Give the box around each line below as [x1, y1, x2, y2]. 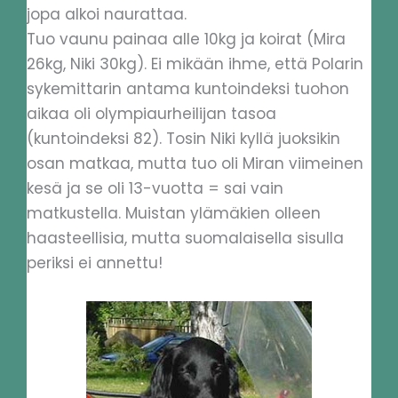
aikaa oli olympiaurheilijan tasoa [27, 102, 276, 124]
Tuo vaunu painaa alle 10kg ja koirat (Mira [27, 28, 346, 50]
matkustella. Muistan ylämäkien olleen [27, 202, 321, 224]
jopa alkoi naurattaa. [27, 3, 187, 25]
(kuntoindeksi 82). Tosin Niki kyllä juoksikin [27, 127, 340, 149]
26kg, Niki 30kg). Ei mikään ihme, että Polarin [27, 52, 363, 75]
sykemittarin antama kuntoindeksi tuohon [27, 77, 349, 99]
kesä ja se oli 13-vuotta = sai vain [27, 177, 283, 199]
